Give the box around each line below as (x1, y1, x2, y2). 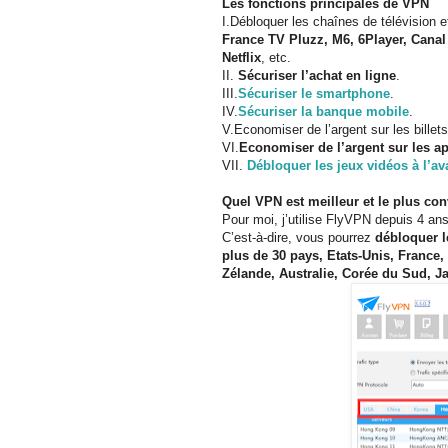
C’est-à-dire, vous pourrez (222, 229, 375, 245)
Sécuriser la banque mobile (238, 103, 409, 119)
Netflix (222, 49, 261, 65)
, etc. (261, 49, 291, 65)
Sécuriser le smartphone (238, 85, 390, 101)
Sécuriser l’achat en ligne (238, 67, 396, 83)
